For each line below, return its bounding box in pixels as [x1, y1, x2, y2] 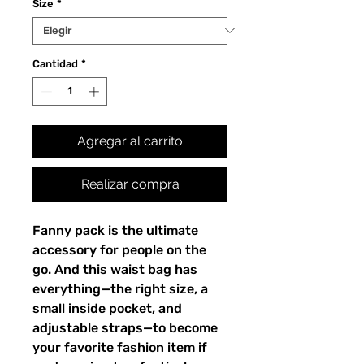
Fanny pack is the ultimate [32, 223, 198, 239]
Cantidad [32, 57, 78, 70]
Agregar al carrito [77, 133, 183, 149]
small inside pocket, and [32, 301, 182, 317]
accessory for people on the [32, 242, 206, 258]
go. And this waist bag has [32, 262, 197, 278]
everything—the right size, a [32, 281, 208, 297]
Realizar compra [80, 176, 180, 193]
